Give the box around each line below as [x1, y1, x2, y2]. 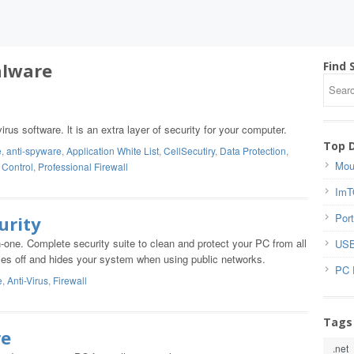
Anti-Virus [7, 273, 48, 287]
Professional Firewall [38, 160, 128, 173]
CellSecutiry [164, 144, 215, 157]
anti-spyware [6, 144, 62, 157]
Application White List [66, 144, 159, 157]
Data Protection [220, 144, 286, 157]
